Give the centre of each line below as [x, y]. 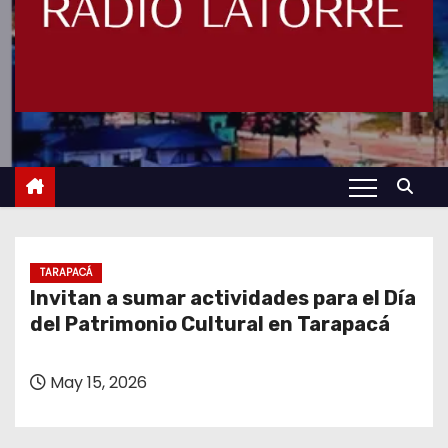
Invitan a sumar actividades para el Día [223, 298]
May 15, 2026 [96, 382]
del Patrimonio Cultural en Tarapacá [210, 324]
